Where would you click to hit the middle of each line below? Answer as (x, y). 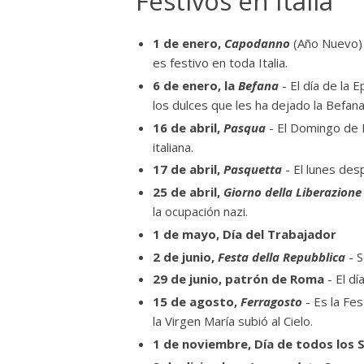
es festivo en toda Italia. (222, 63)
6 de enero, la (195, 85)
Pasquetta (253, 169)
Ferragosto (271, 301)
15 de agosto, (197, 301)
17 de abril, (188, 169)
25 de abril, (188, 192)
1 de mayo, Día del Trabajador (246, 234)
